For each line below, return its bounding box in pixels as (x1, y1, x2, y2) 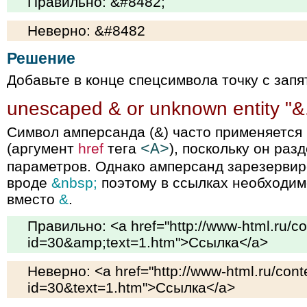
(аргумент (7, 140, 78, 157)
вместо (7, 191, 59, 208)
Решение (7, 50, 75, 68)
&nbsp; (51, 175, 97, 191)
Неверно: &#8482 (27, 23, 145, 39)
